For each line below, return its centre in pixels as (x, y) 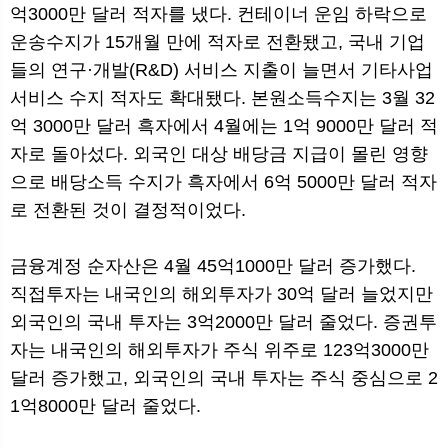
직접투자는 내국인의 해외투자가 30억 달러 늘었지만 (221, 294)
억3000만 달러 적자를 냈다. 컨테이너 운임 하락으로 (218, 14)
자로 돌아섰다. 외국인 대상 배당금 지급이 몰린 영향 (219, 154)
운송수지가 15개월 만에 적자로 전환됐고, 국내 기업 (217, 42)
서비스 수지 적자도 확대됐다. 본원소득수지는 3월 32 (222, 98)
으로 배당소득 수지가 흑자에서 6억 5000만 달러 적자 (223, 182)
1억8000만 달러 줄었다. (105, 406)
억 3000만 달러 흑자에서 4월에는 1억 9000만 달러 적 (224, 126)
